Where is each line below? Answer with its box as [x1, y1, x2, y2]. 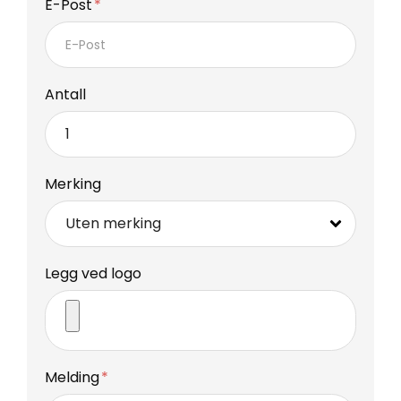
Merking [45, 173, 101, 194]
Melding [45, 366, 103, 388]
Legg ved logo [45, 262, 141, 284]
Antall [45, 83, 86, 105]
